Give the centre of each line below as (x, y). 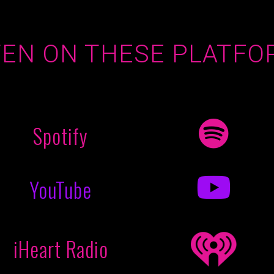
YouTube (61, 189)
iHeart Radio (61, 249)
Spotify (61, 135)
